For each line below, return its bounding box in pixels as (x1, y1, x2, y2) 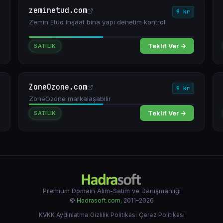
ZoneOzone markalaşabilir (29, 95, 111, 103)
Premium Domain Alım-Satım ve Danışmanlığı (42, 187, 181, 195)
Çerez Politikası (138, 211, 185, 219)
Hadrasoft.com (76, 197, 120, 204)
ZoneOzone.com (29, 82, 88, 92)
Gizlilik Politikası (90, 211, 137, 219)
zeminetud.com (29, 5, 88, 15)
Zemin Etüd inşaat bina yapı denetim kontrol (29, 18, 166, 26)
